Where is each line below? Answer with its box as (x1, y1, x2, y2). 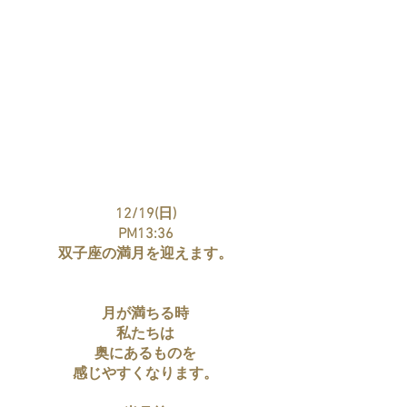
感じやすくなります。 (73, 365, 218, 383)
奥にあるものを (94, 345, 196, 363)
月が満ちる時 (102, 305, 189, 323)
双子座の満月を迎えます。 (58, 245, 233, 263)
